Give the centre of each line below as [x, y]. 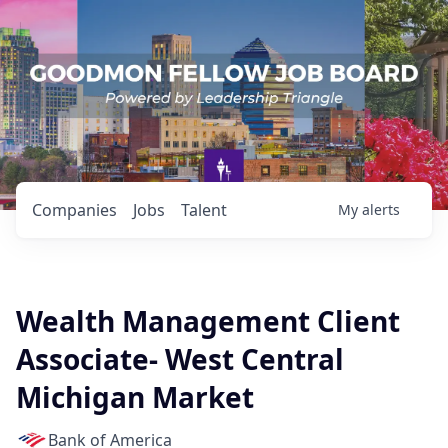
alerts [381, 209]
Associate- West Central [180, 359]
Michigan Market [135, 397]
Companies [74, 210]
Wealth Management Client [208, 321]
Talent [204, 210]
